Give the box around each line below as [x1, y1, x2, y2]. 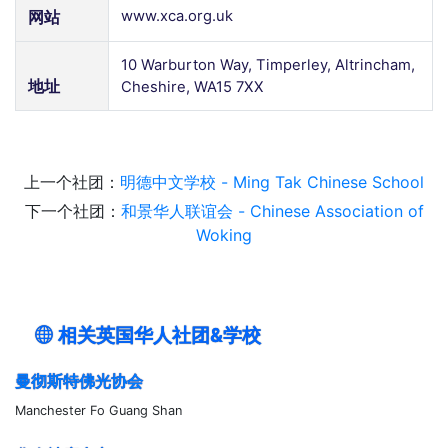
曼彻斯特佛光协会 [15, 370, 143, 391]
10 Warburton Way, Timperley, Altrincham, [121, 55, 415, 74]
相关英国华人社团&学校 [54, 322, 261, 347]
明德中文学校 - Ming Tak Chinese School [120, 171, 424, 192]
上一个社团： [24, 171, 120, 192]
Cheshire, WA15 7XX [121, 77, 264, 96]
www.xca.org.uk [121, 6, 233, 25]
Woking [196, 224, 252, 245]
